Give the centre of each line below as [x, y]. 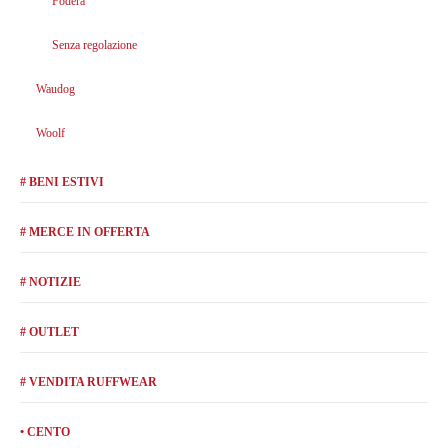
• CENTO [45, 431]
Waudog [55, 88]
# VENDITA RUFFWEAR [88, 381]
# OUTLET [49, 331]
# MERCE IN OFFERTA [85, 231]
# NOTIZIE [50, 281]
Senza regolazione [94, 44]
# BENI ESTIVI [62, 181]
